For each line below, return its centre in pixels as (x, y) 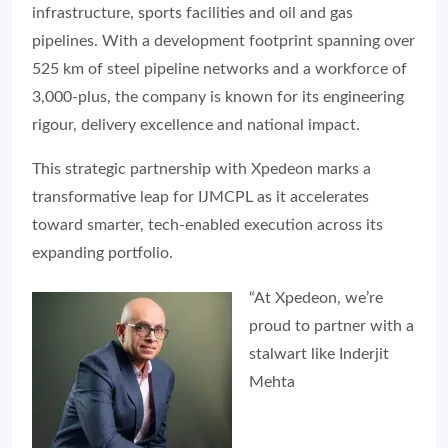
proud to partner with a (331, 326)
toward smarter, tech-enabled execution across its (207, 225)
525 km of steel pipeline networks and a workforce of (219, 69)
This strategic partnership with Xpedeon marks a (201, 169)
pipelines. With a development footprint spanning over (223, 41)
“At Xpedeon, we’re (316, 298)
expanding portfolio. (102, 253)
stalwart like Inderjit (319, 354)
